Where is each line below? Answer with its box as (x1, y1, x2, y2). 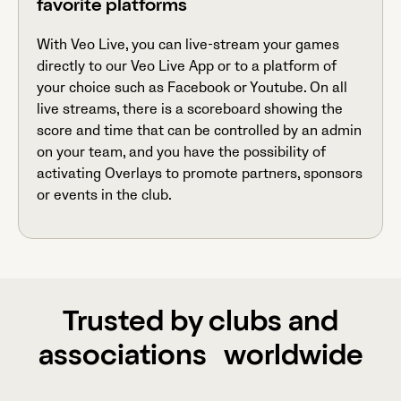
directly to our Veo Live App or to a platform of (37, 56, 337, 75)
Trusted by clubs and (63, 309, 338, 338)
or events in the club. (37, 185, 172, 204)
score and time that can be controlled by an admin (37, 121, 362, 140)
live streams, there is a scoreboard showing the (37, 99, 343, 118)
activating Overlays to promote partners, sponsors (37, 164, 363, 183)
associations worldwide (38, 343, 363, 372)
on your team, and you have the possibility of (37, 142, 326, 161)
